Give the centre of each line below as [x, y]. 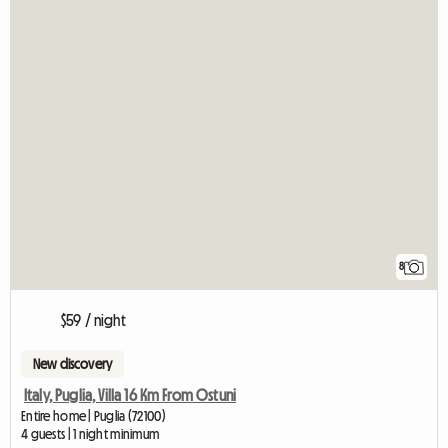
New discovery [73, 364]
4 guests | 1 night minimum [90, 434]
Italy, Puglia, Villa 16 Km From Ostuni [130, 395]
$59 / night [93, 320]
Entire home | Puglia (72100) [93, 416]
